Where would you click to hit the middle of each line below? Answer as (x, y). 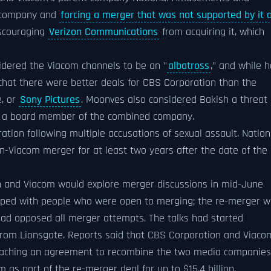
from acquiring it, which (212, 32)
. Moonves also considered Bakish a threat (174, 100)
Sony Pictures (50, 100)
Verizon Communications (103, 32)
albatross (189, 66)
